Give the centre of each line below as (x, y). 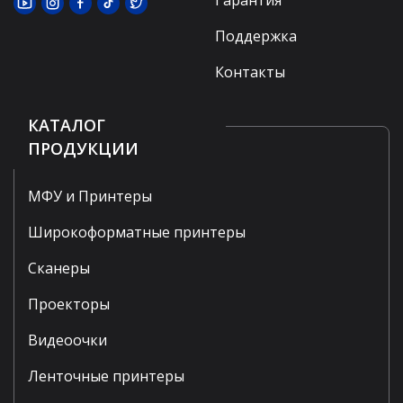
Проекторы (69, 304)
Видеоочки (67, 340)
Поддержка (256, 36)
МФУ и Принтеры (90, 197)
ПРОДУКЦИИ (83, 149)
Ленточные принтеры (106, 376)
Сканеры (59, 269)
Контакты (250, 72)
